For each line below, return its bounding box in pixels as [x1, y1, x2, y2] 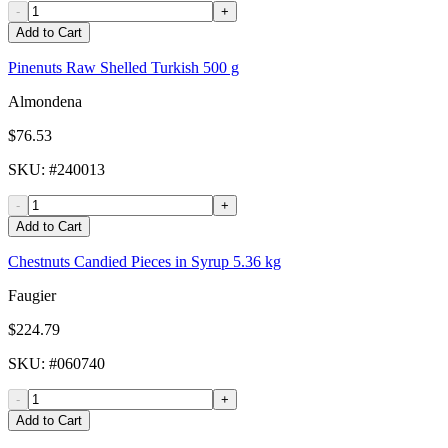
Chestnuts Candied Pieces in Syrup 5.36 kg [8, 253, 281, 271]
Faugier [8, 287, 56, 305]
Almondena [8, 93, 82, 111]
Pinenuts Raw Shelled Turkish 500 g [8, 59, 239, 77]
